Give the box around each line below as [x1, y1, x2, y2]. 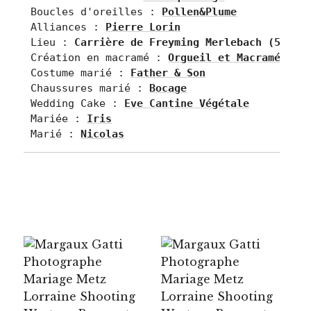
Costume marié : [31, 66, 131, 79]
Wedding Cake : [31, 96, 125, 110]
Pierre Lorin [106, 20, 181, 33]
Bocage [149, 81, 187, 94]
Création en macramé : [31, 51, 169, 64]
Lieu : [31, 35, 75, 49]
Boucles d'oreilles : [31, 5, 162, 18]
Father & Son [131, 66, 206, 79]
